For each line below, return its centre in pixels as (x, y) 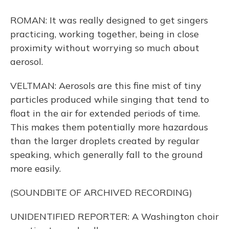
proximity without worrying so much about (105, 48)
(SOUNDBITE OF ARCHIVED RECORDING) (101, 192)
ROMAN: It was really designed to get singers (109, 20)
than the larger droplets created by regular (105, 141)
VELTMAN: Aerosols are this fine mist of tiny (106, 86)
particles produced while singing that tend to (110, 99)
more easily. (36, 168)
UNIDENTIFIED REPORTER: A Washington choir (114, 216)
